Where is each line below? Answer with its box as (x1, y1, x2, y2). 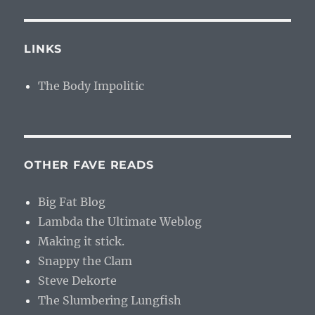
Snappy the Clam (38, 254, 133, 268)
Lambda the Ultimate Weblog (38, 214, 202, 229)
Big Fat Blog (38, 195, 106, 209)
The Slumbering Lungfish (38, 293, 182, 307)
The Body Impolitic (38, 79, 145, 93)
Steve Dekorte (38, 274, 117, 288)
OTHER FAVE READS (24, 158, 154, 172)
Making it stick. (38, 234, 125, 248)
